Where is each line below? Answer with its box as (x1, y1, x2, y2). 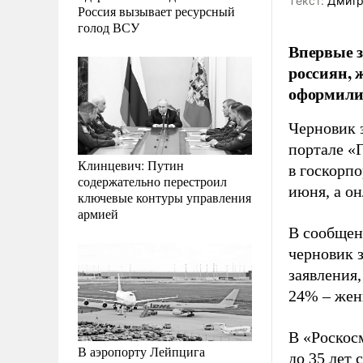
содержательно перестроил (78, 172, 227, 190)
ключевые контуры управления (78, 188, 251, 206)
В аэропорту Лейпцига (78, 342, 205, 360)
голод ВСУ (78, 18, 139, 36)
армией (78, 204, 118, 222)
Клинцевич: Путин (78, 156, 184, 173)
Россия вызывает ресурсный (78, 2, 235, 19)
